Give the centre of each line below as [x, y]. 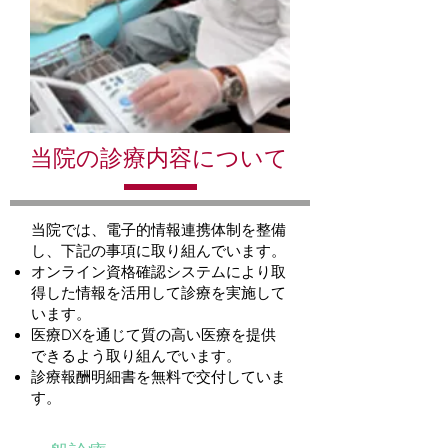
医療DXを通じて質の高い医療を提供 [153, 335]
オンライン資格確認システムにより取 [158, 272]
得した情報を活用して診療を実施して [158, 293]
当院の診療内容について [159, 157]
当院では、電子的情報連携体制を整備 [158, 230]
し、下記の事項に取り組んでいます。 [158, 251]
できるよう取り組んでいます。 [136, 356]
